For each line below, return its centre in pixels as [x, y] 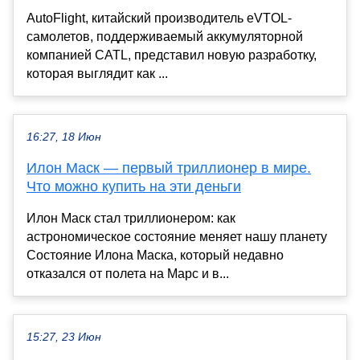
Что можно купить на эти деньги [134, 186]
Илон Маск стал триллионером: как [131, 218]
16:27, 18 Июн [64, 137]
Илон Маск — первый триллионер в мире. [169, 168]
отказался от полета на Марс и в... [128, 273]
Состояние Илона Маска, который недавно [155, 255]
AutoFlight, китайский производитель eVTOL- [159, 18]
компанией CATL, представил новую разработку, [172, 55]
